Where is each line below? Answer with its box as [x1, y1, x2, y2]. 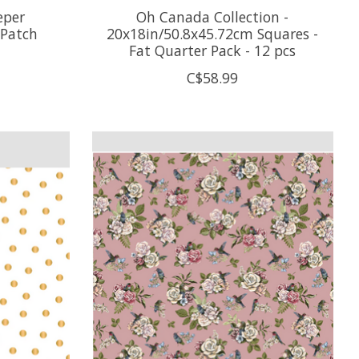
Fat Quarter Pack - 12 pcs [129, 40, 296, 60]
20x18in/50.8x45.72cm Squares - [107, 23, 319, 43]
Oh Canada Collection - [136, 6, 289, 26]
